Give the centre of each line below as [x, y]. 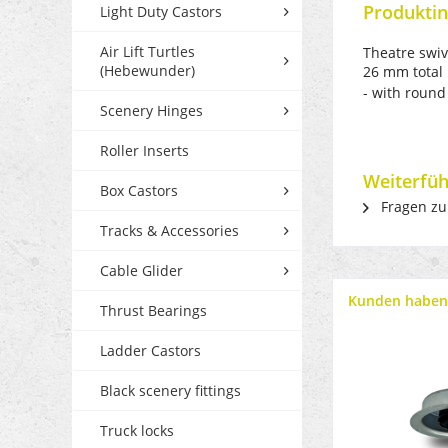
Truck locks [137, 431]
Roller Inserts [144, 151]
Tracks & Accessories [169, 231]
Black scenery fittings [170, 391]
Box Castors [139, 191]
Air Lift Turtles [147, 52]
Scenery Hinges [151, 111]
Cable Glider [141, 271]
